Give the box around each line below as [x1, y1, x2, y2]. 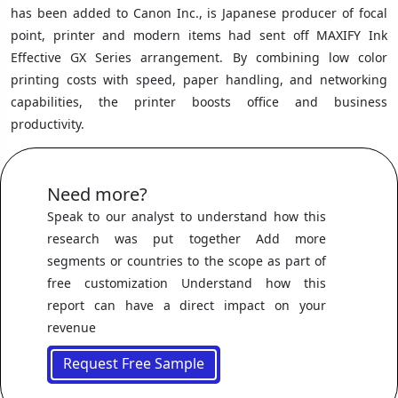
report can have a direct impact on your [47, 296, 326, 314]
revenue [47, 318, 96, 336]
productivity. [11, 115, 84, 132]
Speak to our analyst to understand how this [47, 207, 326, 225]
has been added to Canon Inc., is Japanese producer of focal [11, 4, 387, 21]
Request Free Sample [63, 353, 204, 373]
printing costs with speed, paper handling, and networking [11, 70, 387, 88]
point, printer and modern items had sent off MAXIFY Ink [11, 26, 387, 44]
